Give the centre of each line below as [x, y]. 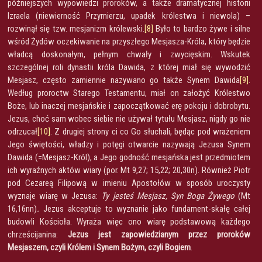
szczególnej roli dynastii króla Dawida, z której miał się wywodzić [129, 67]
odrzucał [23, 131]
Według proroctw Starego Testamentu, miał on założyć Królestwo [129, 93]
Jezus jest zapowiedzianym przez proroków [159, 234]
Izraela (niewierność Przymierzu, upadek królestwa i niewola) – [129, 15]
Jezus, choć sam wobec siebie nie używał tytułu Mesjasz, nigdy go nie [129, 118]
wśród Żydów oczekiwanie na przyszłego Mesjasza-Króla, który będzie [129, 41]
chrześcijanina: [38, 234]
